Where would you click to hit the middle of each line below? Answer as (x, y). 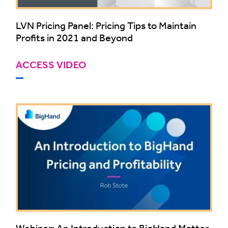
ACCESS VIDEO (51, 65)
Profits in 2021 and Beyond (74, 37)
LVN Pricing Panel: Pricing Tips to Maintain (106, 25)
